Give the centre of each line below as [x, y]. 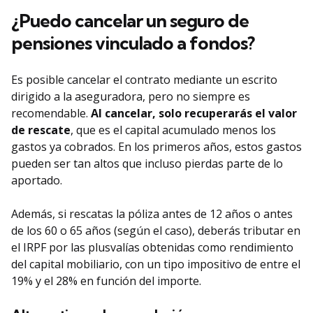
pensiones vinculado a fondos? [133, 43]
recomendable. [51, 114]
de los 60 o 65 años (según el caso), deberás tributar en [156, 231]
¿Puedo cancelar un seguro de [130, 21]
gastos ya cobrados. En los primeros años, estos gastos [156, 147]
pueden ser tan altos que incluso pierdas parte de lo [147, 164]
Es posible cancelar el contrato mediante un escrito [144, 80]
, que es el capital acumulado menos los [173, 130]
